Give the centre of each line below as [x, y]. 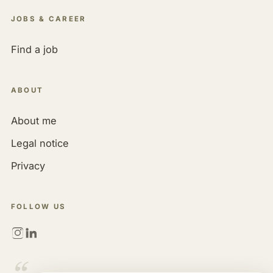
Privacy [28, 166]
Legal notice [40, 144]
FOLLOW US [38, 206]
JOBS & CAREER [48, 19]
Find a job [34, 50]
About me [34, 121]
